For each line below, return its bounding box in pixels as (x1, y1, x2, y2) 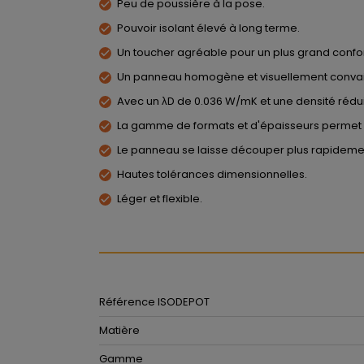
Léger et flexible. (117, 191, 202, 206)
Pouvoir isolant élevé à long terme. (117, 20, 300, 36)
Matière (99, 323, 140, 338)
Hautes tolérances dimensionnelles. (117, 167, 307, 182)
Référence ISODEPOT (99, 294, 210, 310)
